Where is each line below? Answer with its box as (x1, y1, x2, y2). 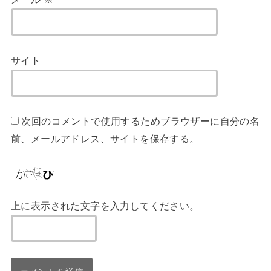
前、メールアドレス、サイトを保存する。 (10, 133, 200, 145)
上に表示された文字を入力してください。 (10, 200, 200, 211)
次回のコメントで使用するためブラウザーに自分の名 (21, 116, 260, 127)
